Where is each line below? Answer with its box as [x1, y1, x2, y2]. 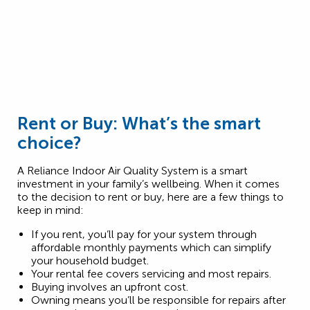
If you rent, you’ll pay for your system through [31, 228, 257, 241]
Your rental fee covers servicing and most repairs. [31, 267, 271, 281]
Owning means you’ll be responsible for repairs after [31, 293, 286, 307]
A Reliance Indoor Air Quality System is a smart [17, 164, 248, 178]
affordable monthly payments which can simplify [31, 241, 271, 255]
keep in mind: [17, 203, 84, 217]
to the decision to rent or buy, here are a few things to [17, 190, 284, 204]
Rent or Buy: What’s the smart [17, 113, 261, 134]
